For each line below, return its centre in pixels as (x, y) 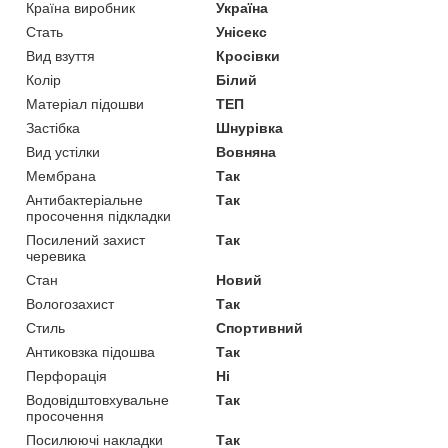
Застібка (53, 128)
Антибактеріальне (84, 200)
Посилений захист (85, 240)
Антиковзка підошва (90, 352)
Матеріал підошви (85, 104)
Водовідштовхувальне (97, 400)
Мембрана (61, 176)
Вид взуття (60, 56)
